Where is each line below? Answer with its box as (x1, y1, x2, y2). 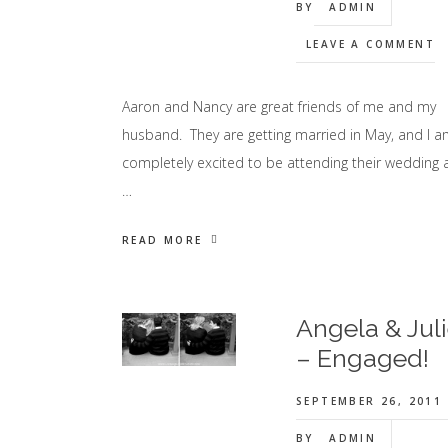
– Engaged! (295, 343, 429, 373)
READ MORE (122, 233, 203, 247)
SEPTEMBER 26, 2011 (295, 394, 443, 408)
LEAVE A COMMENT (305, 37, 435, 51)
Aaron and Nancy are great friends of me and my (122, 97, 436, 116)
